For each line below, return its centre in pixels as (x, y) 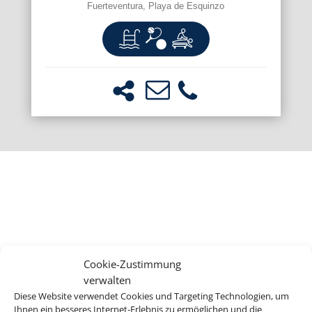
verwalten (107, 279)
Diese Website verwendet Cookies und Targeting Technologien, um (151, 295)
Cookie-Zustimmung (132, 263)
